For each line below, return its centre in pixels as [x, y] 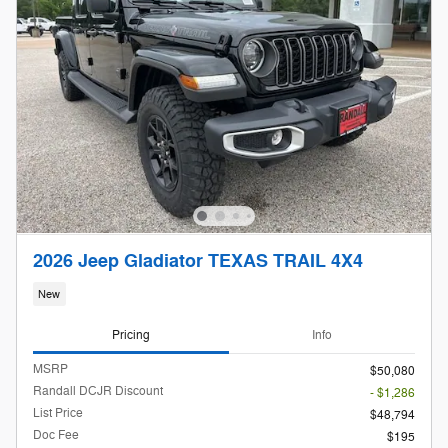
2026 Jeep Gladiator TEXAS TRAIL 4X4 [198, 262]
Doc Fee [56, 435]
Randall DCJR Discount [98, 391]
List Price [58, 413]
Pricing [131, 334]
